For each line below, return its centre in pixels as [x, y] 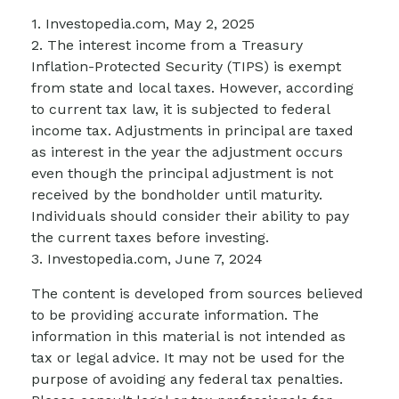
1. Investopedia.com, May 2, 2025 [143, 23]
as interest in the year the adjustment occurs [187, 151]
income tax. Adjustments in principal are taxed [192, 130]
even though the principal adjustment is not [182, 173]
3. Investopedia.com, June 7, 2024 [147, 258]
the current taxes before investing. [150, 237]
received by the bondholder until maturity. [177, 194]
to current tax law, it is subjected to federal [180, 109]
